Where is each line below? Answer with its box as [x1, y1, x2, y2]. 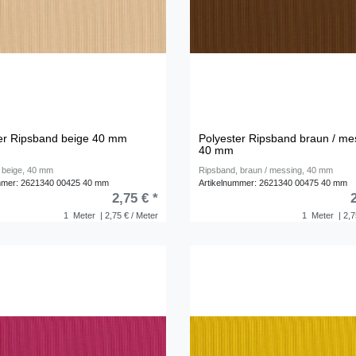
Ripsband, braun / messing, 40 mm [199, 164, 334, 175]
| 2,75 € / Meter [97, 211, 158, 221]
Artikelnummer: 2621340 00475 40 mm [199, 177, 348, 188]
